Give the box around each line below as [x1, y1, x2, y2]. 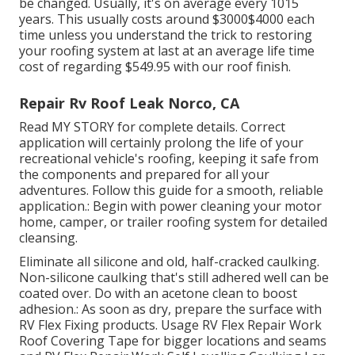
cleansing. [19, 229, 78, 247]
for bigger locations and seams [139, 332, 326, 350]
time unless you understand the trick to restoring [19, 26, 312, 44]
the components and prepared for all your [19, 166, 269, 184]
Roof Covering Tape [19, 332, 139, 350]
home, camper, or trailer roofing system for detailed [19, 213, 327, 231]
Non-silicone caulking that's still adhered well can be [19, 269, 329, 287]
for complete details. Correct [114, 118, 285, 136]
